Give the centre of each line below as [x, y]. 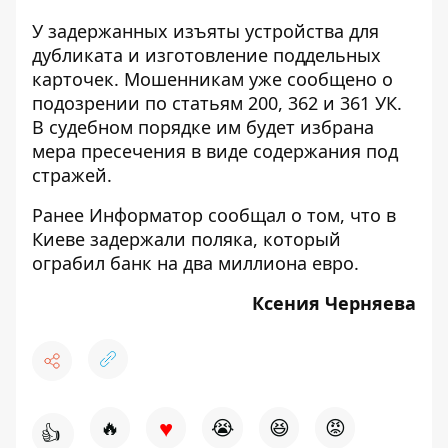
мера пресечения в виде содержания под [215, 151]
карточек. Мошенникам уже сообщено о [212, 79]
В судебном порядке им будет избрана [203, 127]
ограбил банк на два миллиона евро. [198, 263]
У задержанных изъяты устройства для [205, 31]
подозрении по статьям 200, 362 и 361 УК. [217, 103]
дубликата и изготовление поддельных [206, 55]
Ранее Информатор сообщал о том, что [209, 215]
